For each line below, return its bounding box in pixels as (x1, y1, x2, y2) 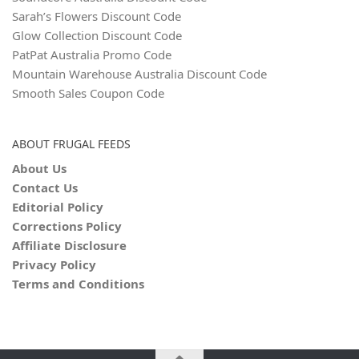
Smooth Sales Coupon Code (12, 84, 164, 101)
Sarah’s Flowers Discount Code (12, 7, 181, 24)
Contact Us (12, 179, 78, 196)
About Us (12, 159, 67, 176)
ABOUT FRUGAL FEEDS (12, 135, 131, 151)
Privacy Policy (12, 256, 96, 272)
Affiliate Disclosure (12, 236, 127, 253)
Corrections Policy (12, 217, 122, 234)
